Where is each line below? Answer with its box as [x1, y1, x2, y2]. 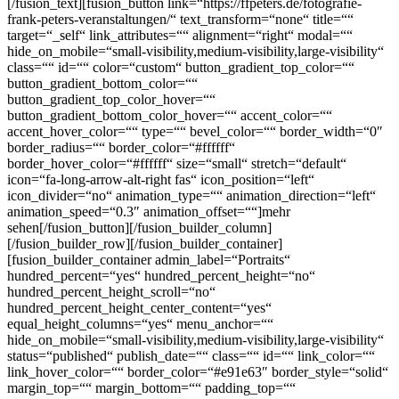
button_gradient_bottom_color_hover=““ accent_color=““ [7, 107, 332, 123]
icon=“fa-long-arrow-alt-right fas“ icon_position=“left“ [7, 171, 314, 187]
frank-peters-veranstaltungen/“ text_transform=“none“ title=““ [7, 11, 354, 27]
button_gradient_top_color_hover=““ [7, 91, 216, 107]
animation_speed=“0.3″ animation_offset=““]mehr [7, 203, 290, 219]
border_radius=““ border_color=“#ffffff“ [7, 139, 235, 155]
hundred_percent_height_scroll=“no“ [7, 283, 216, 299]
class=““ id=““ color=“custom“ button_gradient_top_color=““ [7, 59, 354, 75]
